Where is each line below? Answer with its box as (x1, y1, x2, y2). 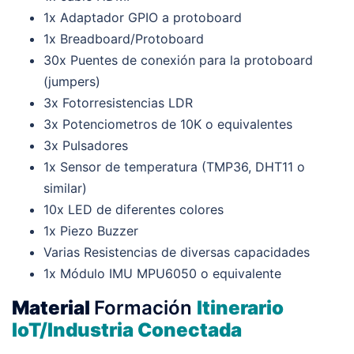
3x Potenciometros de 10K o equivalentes (43, 115, 292, 132)
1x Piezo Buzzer (43, 222, 138, 239)
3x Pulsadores (43, 137, 128, 153)
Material (12, 296, 94, 319)
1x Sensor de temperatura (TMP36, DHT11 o (43, 158, 305, 175)
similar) (43, 179, 87, 196)
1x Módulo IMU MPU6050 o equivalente (43, 265, 281, 281)
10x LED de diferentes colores (43, 201, 224, 217)
